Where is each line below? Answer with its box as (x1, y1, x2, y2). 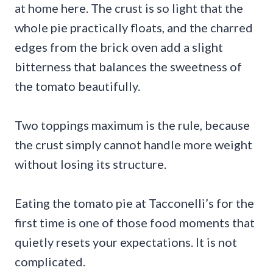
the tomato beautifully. (15, 78, 140, 93)
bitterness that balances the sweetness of (15, 58, 242, 74)
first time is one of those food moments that (15, 214, 255, 230)
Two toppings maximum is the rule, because (15, 117, 250, 132)
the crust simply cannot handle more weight (15, 136, 252, 152)
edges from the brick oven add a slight (15, 39, 223, 54)
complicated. (15, 253, 85, 269)
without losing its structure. (15, 156, 166, 171)
